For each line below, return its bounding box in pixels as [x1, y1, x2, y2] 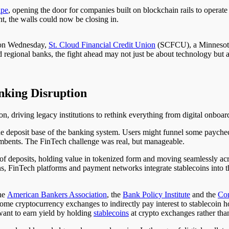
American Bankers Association [7, 190, 107, 199]
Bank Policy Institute [123, 190, 190, 199]
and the [190, 190, 218, 199]
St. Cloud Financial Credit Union [49, 40, 155, 49]
